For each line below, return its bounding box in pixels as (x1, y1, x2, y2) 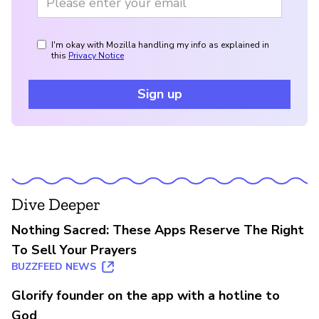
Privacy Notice (68, 50, 124, 62)
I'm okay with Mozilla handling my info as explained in (51, 39, 269, 51)
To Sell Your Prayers (11, 241, 137, 259)
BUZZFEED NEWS (11, 260, 96, 274)
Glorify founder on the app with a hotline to (11, 287, 280, 305)
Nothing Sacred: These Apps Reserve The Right (11, 221, 304, 239)
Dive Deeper (11, 194, 100, 215)
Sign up (137, 85, 182, 103)
